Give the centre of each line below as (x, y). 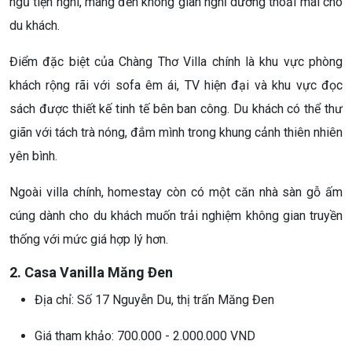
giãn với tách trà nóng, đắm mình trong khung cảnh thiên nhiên (176, 133)
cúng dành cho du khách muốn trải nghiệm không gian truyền (176, 216)
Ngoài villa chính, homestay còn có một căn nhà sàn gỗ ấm (176, 192)
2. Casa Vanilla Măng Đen (91, 273)
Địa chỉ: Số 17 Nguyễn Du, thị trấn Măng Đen (154, 300)
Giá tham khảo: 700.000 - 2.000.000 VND (145, 336)
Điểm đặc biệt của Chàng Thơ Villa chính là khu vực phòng (176, 62)
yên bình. (33, 156)
